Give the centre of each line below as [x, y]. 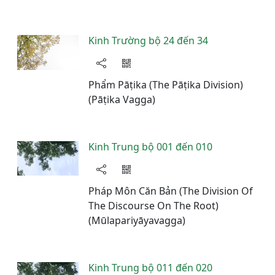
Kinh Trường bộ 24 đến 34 [148, 41]
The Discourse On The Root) [153, 206]
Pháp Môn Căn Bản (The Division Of [171, 191]
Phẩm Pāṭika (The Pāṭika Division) [166, 85]
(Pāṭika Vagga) [122, 99]
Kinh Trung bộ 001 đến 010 [150, 147]
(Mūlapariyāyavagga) [137, 220]
